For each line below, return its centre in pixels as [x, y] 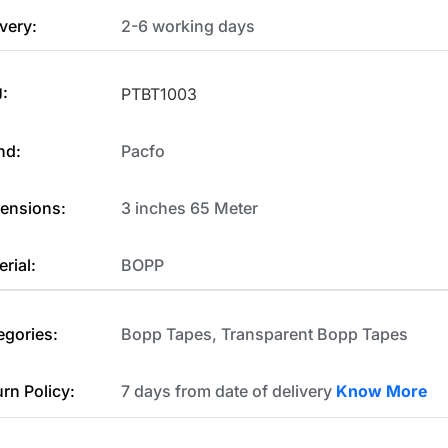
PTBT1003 [159, 94]
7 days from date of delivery [229, 390]
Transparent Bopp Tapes [315, 333]
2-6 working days [188, 25]
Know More [382, 390]
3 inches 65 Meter [190, 208]
